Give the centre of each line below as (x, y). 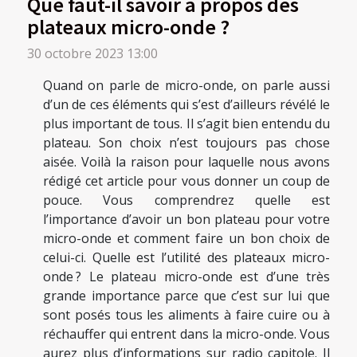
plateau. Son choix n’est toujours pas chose (186, 143)
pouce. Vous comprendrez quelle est (186, 200)
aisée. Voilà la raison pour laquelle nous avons (186, 162)
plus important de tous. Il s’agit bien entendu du (186, 124)
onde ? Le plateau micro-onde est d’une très (186, 277)
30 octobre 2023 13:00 (92, 54)
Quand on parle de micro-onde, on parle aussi (186, 86)
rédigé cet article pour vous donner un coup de (186, 181)
